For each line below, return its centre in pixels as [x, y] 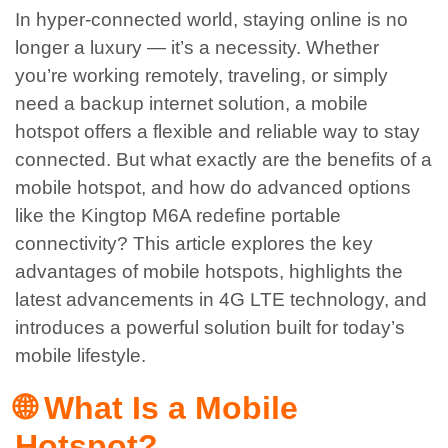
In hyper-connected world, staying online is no [211, 20]
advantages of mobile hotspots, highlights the [209, 272]
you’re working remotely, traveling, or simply [201, 76]
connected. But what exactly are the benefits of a [223, 160]
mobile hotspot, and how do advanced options [213, 188]
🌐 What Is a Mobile [156, 407]
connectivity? [74, 244]
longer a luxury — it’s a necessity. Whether [197, 48]
